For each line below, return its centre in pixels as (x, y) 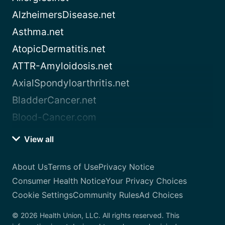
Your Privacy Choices (146, 181)
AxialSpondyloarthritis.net (71, 83)
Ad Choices (161, 195)
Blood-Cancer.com (54, 118)
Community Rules (106, 195)
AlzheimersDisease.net (64, 15)
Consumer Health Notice (59, 181)
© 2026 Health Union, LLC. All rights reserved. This (96, 215)
